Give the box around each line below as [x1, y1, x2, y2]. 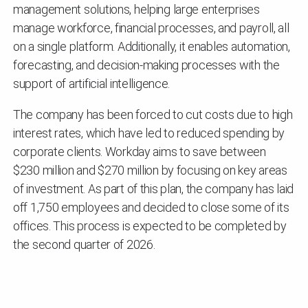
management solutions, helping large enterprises [13, 1, 260, 16]
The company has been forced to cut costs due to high [13, 107, 293, 122]
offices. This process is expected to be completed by [13, 218, 287, 233]
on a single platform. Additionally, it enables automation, [13, 38, 290, 54]
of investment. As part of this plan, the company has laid [13, 181, 294, 196]
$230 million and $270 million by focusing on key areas [13, 162, 287, 177]
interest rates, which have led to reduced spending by [13, 125, 285, 140]
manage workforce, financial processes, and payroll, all [13, 20, 289, 35]
